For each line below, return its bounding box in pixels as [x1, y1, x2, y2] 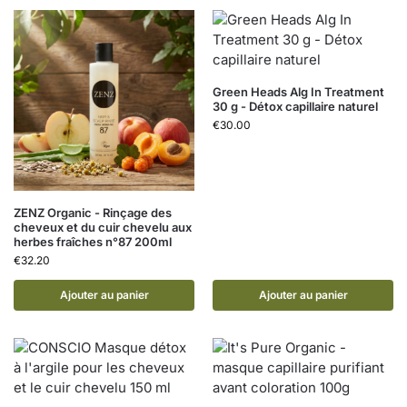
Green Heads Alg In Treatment [213, 84, 384, 99]
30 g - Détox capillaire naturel [213, 99, 378, 114]
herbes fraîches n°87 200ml [14, 234, 172, 249]
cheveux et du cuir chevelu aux [14, 220, 192, 234]
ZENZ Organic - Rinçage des [14, 205, 172, 220]
